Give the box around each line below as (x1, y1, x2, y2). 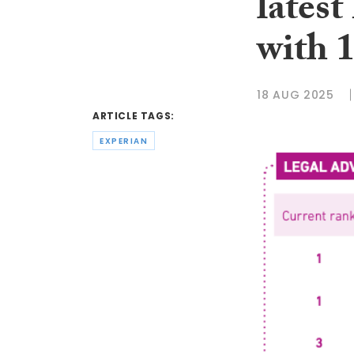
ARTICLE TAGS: (92, 109, 175, 123)
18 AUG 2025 (257, 86, 334, 103)
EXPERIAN (100, 134, 148, 147)
